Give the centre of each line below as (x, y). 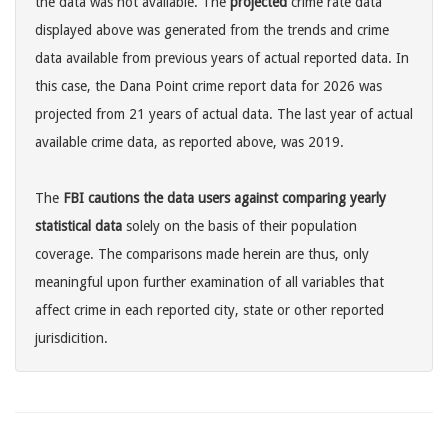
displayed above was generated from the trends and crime (212, 30)
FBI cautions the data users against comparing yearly (224, 198)
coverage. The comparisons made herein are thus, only (202, 254)
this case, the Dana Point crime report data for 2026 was (208, 86)
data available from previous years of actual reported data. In (222, 58)
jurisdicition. (71, 338)
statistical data (78, 226)
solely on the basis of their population (239, 226)
